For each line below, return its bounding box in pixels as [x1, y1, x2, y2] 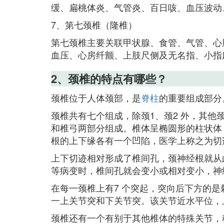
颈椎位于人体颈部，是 [51, 91, 141, 104]
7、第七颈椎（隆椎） [51, 18, 137, 31]
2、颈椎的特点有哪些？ [51, 70, 167, 86]
